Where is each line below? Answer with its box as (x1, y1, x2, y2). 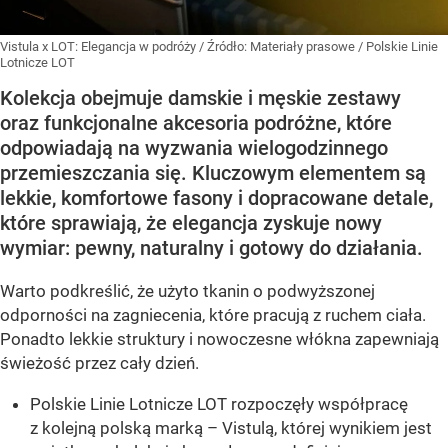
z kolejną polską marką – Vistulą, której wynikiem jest (30, 418, 432, 439)
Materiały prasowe (250, 39, 358, 55)
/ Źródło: (199, 39, 250, 55)
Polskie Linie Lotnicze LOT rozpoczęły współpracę (30, 394, 408, 415)
